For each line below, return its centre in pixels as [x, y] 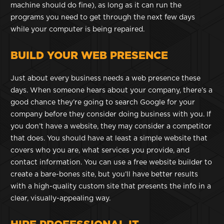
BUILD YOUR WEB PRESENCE [89, 56]
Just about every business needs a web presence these [105, 79]
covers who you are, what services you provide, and [100, 151]
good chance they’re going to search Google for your [103, 103]
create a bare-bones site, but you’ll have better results [104, 175]
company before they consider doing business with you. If [111, 115]
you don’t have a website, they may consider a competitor [111, 127]
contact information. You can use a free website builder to [111, 163]
